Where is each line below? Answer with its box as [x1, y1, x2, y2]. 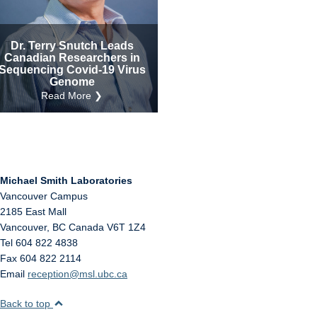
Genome [50, 76, 95, 88]
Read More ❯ [41, 90, 103, 101]
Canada [69, 221, 104, 233]
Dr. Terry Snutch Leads [11, 40, 134, 52]
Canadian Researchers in [4, 52, 140, 64]
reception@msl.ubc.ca [28, 268, 127, 279]
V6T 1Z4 [107, 221, 146, 233]
